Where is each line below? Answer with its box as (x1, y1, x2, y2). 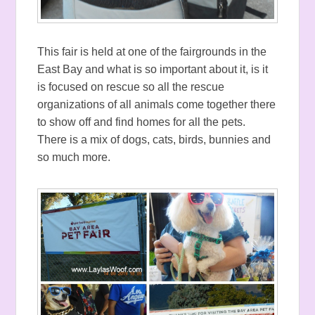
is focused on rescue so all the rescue (37, 81, 225, 94)
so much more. (37, 151, 114, 164)
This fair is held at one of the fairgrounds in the (37, 46, 267, 58)
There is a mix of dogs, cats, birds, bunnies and (37, 134, 271, 146)
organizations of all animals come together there (37, 98, 276, 111)
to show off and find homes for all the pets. (37, 116, 246, 129)
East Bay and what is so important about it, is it (37, 63, 269, 76)
